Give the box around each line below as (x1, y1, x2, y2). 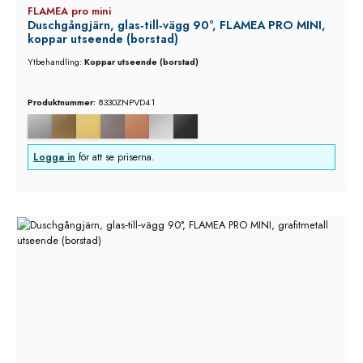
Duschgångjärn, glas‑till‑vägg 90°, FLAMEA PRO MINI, (27, 17, 326, 34)
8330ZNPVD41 (97, 96, 155, 109)
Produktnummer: (27, 96, 98, 109)
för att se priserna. (75, 149, 156, 164)
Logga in (33, 149, 76, 164)
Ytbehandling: (27, 55, 84, 69)
